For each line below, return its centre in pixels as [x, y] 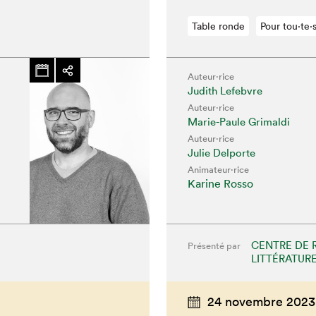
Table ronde [218, 26]
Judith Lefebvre [225, 91]
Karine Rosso [220, 184]
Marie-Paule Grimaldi [238, 122]
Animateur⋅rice [218, 170]
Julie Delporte [221, 153]
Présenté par [214, 246]
